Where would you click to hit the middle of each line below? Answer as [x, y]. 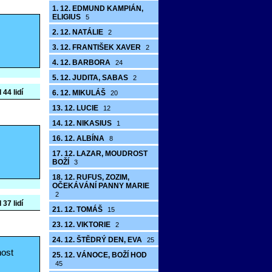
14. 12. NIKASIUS [83, 123]
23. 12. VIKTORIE [82, 225]
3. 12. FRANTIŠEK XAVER [97, 47]
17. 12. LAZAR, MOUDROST [100, 154]
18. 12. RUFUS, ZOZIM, [91, 177]
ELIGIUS [67, 17]
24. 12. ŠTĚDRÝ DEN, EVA [98, 240]
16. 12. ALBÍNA [79, 138]
